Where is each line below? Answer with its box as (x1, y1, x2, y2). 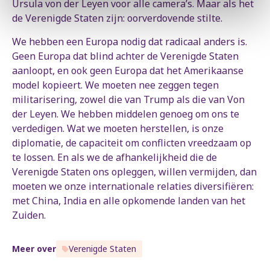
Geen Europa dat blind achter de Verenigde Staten (12, 49, 239, 63)
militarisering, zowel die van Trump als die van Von (12, 93, 245, 107)
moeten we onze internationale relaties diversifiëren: (12, 180, 254, 193)
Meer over (12, 243, 56, 255)
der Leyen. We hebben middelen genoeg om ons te (12, 107, 239, 121)
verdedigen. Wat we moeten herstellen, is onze (12, 122, 224, 136)
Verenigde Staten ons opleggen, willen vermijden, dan (12, 165, 257, 179)
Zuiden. (12, 209, 46, 222)
